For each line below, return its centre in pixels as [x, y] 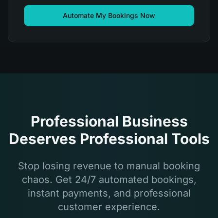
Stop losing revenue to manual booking [109, 166]
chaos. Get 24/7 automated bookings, [109, 180]
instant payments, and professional [109, 193]
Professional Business [109, 121]
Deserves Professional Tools [109, 139]
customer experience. [109, 207]
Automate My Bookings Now [109, 15]
